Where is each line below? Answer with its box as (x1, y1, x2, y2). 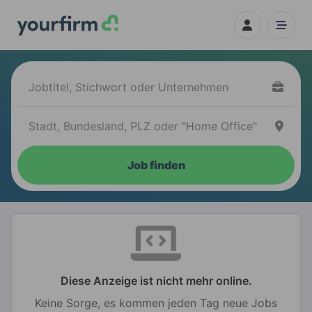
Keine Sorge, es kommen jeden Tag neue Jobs (35, 296, 277, 310)
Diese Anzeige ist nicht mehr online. (60, 274, 252, 288)
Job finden (127, 158, 185, 172)
